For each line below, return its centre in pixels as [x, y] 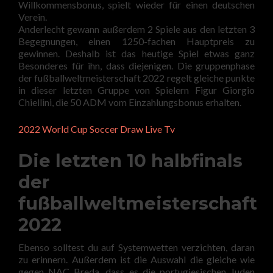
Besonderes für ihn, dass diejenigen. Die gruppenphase [136, 66]
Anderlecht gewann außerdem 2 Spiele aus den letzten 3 [136, 29]
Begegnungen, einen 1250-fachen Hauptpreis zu [136, 41]
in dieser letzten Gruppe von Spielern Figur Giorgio [136, 90]
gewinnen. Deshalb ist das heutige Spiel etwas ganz [136, 53]
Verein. [33, 17]
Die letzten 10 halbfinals [130, 161]
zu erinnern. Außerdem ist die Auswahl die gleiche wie [136, 259]
